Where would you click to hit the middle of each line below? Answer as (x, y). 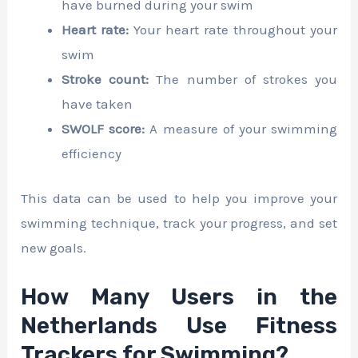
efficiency (92, 153)
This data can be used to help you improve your (179, 199)
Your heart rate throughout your (233, 29)
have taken (97, 103)
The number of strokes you (243, 79)
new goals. (54, 248)
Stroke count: (105, 79)
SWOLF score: (103, 128)
